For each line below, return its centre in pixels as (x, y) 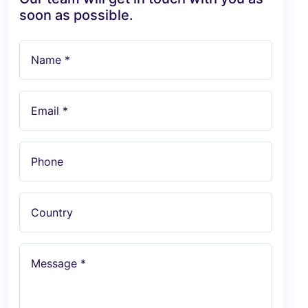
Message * (58, 263)
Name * (51, 59)
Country (52, 212)
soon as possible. (76, 15)
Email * (49, 110)
